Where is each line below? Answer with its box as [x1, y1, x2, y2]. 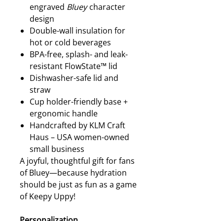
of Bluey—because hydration [20, 167, 127, 178]
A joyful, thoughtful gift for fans [20, 155, 135, 166]
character [87, 1, 125, 12]
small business [30, 144, 84, 154]
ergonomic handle [30, 108, 98, 119]
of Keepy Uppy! [20, 191, 75, 202]
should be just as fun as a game [20, 179, 137, 190]
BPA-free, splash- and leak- [30, 49, 128, 60]
